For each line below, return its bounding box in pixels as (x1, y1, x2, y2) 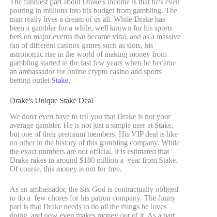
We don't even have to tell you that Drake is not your (10, 112, 170, 121)
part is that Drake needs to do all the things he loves (10, 202, 167, 211)
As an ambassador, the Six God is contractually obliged (10, 185, 178, 194)
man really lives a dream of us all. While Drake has (10, 15, 165, 24)
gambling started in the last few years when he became (10, 59, 176, 67)
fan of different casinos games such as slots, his (10, 41, 153, 50)
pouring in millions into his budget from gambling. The (10, 6, 177, 15)
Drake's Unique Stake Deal (10, 96, 93, 105)
